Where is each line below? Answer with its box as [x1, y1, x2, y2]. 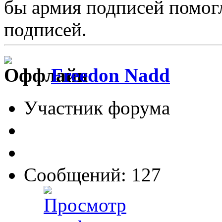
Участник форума [24, 97, 170, 119]
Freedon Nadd [51, 64, 170, 86]
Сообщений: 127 [24, 164, 161, 186]
